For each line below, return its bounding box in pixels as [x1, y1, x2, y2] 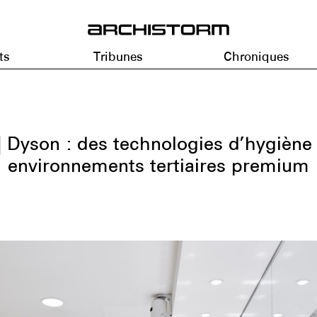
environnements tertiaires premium [8, 154, 309, 177]
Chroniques [224, 48, 290, 64]
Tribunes [93, 48, 143, 64]
